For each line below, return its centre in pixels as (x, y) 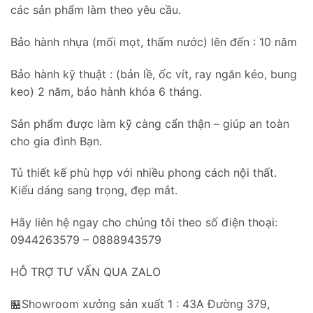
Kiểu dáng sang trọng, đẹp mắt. (94, 190)
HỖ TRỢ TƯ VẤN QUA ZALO (86, 271)
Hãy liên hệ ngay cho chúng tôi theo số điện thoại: (144, 223)
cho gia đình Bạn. (56, 141)
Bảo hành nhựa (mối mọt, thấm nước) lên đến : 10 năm (154, 42)
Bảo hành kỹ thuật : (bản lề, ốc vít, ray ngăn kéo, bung (154, 74)
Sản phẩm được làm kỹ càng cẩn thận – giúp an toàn (150, 123)
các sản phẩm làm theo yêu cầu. (96, 10)
